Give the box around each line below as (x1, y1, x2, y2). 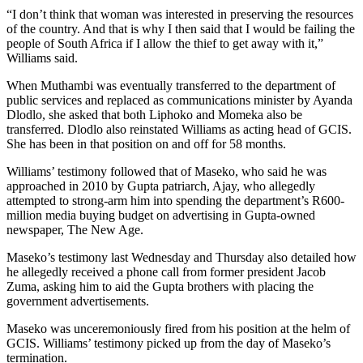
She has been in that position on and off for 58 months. (6, 137, 286, 152)
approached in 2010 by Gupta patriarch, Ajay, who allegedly (6, 179, 315, 194)
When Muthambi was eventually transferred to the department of (6, 79, 335, 93)
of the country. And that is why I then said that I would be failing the (6, 22, 355, 36)
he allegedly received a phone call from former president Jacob (6, 265, 326, 280)
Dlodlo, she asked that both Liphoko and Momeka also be (6, 108, 302, 122)
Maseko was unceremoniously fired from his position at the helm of (6, 322, 350, 336)
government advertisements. (6, 294, 149, 309)
